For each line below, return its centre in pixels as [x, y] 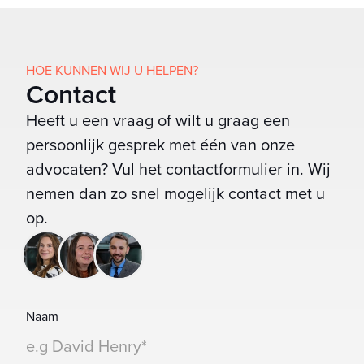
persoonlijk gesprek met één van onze [160, 144]
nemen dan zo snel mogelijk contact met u [175, 193]
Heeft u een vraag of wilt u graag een [158, 119]
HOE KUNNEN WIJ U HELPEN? [112, 69]
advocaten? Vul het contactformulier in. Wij [178, 168]
